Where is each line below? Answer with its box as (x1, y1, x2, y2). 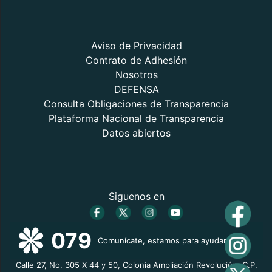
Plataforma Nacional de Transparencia (49, 112, 224, 124)
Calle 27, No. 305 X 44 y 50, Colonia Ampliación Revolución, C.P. (15, 260, 257, 270)
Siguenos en (108, 190, 165, 202)
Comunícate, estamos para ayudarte (98, 235, 234, 245)
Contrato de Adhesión (86, 54, 187, 66)
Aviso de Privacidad (90, 39, 182, 52)
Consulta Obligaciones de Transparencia (44, 98, 229, 110)
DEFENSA (114, 83, 159, 95)
